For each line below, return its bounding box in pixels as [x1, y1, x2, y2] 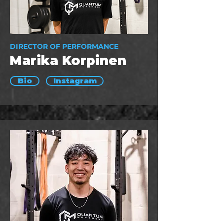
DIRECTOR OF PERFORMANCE [10, 42, 118, 51]
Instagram [53, 76, 97, 85]
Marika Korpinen [10, 53, 126, 69]
